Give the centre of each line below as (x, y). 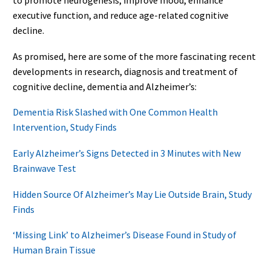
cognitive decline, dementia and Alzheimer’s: (105, 86)
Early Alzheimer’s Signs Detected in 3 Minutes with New (127, 153)
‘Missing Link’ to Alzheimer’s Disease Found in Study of (125, 235)
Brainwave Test (44, 168)
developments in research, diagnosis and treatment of (125, 71)
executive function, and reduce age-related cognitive (121, 15)
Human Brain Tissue (54, 250)
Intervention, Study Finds (65, 127)
